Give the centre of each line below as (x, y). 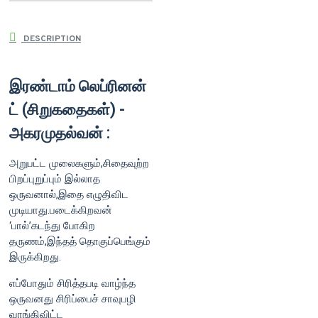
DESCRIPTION (51, 39)
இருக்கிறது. (35, 257)
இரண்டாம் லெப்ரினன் (78, 86)
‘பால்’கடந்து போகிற (52, 225)
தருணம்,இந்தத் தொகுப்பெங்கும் (80, 241)
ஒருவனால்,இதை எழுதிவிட (69, 194)
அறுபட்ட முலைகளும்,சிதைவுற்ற (79, 163)
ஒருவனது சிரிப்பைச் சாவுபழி (73, 298)
